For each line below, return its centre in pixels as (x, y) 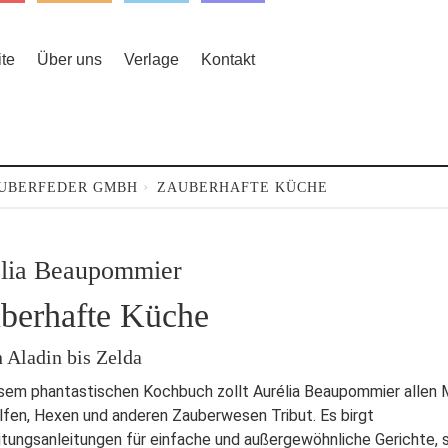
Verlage (152, 59)
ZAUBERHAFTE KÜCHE (243, 187)
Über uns (70, 59)
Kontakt (228, 59)
